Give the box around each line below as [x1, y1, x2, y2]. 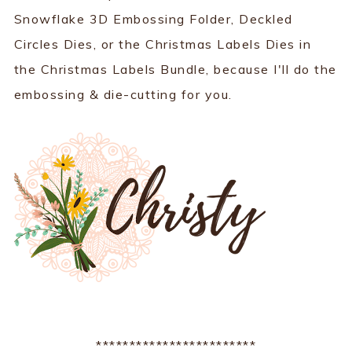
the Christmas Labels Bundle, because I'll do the [13, 60, 337, 77]
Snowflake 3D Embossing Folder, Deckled [13, 10, 293, 27]
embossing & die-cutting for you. [13, 86, 233, 102]
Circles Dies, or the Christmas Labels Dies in [13, 35, 312, 52]
